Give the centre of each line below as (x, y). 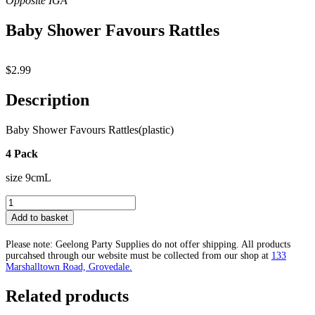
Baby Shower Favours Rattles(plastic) (90, 129)
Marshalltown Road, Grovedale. (69, 266)
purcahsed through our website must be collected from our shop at (139, 255)
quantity (23, 251)
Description (47, 99)
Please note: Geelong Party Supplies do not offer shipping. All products (148, 244)
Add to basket (40, 217)
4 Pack (22, 153)
